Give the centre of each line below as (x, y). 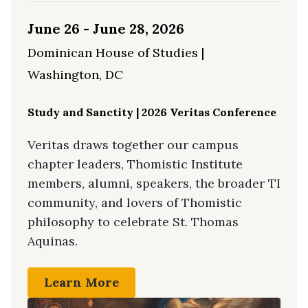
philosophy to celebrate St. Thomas (133, 222)
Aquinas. (53, 241)
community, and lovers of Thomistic (135, 203)
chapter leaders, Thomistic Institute (135, 164)
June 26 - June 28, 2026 (106, 29)
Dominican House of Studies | (116, 53)
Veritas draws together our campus (133, 145)
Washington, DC (75, 75)
